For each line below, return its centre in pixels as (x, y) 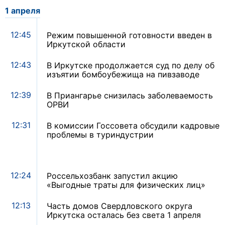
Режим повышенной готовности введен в (129, 35)
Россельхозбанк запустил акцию (112, 176)
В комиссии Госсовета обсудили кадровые (133, 126)
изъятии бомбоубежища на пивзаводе (123, 75)
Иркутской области (86, 44)
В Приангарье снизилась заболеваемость (130, 96)
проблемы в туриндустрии (100, 135)
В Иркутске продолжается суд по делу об (131, 66)
